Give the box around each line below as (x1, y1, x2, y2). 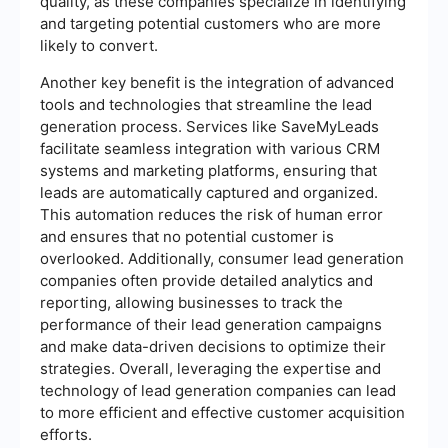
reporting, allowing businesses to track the (40, 292, 343, 312)
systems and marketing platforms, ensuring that (40, 160, 377, 180)
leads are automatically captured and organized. (40, 182, 378, 202)
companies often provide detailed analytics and (40, 270, 373, 290)
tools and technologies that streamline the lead (40, 94, 372, 114)
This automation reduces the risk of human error (40, 204, 383, 224)
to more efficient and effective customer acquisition (40, 402, 405, 422)
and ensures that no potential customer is (40, 226, 334, 246)
